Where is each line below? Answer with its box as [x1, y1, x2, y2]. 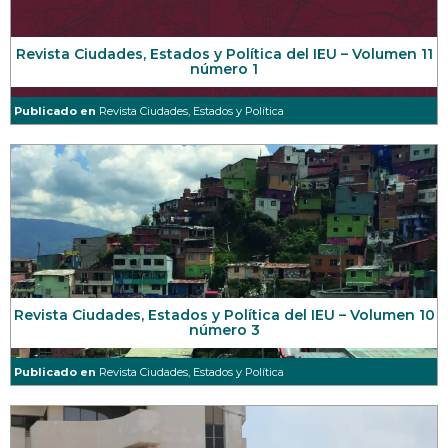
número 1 [190, 60, 258, 79]
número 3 [188, 321, 260, 340]
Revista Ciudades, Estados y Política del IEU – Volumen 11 [15, 45, 433, 64]
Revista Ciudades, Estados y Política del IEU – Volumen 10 [13, 306, 435, 325]
